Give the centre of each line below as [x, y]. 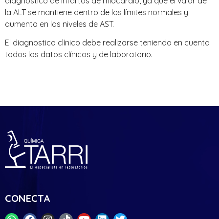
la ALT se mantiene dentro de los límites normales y [97, 12]
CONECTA [28, 198]
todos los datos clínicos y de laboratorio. [79, 54]
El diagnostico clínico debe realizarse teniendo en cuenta [107, 42]
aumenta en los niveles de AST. [59, 24]
